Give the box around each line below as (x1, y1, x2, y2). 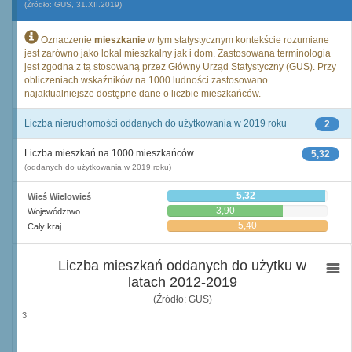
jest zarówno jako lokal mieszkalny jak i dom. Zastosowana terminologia (24, 48, 331, 59)
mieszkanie (94, 35, 145, 46)
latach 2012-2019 (127, 274, 237, 290)
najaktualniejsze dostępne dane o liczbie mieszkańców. (24, 88, 261, 99)
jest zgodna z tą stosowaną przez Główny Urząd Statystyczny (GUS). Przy (24, 61, 336, 72)
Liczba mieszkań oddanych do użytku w (58, 258, 307, 273)
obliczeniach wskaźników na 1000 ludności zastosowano (24, 75, 268, 86)
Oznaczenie (38, 35, 94, 46)
